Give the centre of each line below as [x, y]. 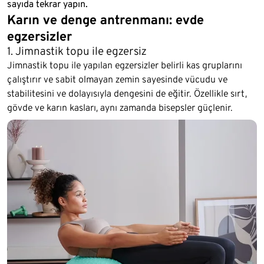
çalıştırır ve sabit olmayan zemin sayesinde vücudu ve [117, 80]
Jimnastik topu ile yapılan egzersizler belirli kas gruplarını [125, 65]
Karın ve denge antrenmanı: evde [105, 20]
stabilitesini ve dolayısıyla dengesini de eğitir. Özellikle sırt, [127, 94]
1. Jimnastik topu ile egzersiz [77, 51]
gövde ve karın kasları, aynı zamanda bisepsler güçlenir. [120, 108]
